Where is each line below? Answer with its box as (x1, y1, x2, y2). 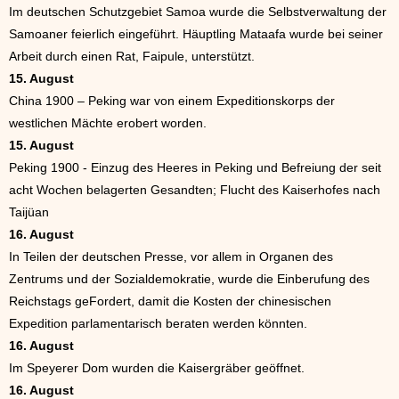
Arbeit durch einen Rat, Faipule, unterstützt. (9, 49, 255, 64)
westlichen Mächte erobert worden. (9, 116, 207, 131)
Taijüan (9, 205, 49, 220)
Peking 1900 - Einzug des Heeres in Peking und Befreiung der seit (9, 160, 381, 175)
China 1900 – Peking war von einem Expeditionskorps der (9, 94, 335, 109)
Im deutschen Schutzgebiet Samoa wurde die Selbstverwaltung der (9, 4, 387, 20)
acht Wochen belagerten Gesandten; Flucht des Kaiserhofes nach (9, 183, 380, 198)
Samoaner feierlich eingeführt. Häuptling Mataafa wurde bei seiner (9, 27, 383, 42)
